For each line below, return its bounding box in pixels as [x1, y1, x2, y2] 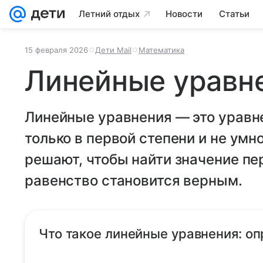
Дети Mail [95, 45, 131, 55]
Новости [166, 8, 203, 19]
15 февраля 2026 [25, 45, 88, 55]
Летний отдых [79, 8, 140, 19]
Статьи [219, 8, 249, 19]
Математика [139, 45, 184, 55]
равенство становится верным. [25, 172, 242, 189]
